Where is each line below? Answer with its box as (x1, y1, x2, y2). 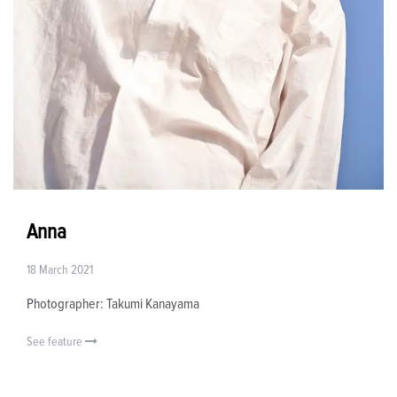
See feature (27, 335, 85, 348)
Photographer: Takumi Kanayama (27, 296, 199, 311)
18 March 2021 (27, 263, 93, 276)
